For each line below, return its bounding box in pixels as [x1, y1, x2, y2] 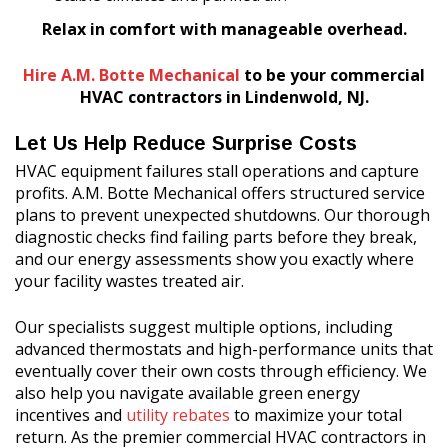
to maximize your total [230, 404, 402, 426]
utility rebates [126, 404, 230, 426]
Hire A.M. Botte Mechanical [23, 64, 240, 86]
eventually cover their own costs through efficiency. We [15, 360, 427, 382]
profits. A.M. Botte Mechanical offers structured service [15, 182, 425, 204]
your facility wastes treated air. [15, 270, 244, 292]
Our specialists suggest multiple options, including [15, 316, 393, 338]
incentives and [15, 404, 126, 426]
